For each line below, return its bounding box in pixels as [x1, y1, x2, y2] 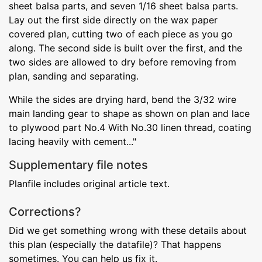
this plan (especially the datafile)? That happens [9, 238, 221, 250]
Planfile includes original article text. [9, 177, 170, 189]
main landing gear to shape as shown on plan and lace [9, 107, 250, 119]
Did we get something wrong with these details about [9, 224, 247, 236]
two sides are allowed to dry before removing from [9, 56, 236, 68]
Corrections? [9, 204, 81, 219]
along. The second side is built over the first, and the [9, 42, 242, 54]
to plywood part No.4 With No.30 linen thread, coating [9, 121, 251, 133]
